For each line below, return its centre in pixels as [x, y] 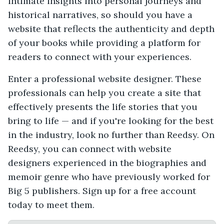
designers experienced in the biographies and [107, 162]
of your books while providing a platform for [104, 42]
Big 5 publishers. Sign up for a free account [102, 190]
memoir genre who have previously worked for [109, 176]
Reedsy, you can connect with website [90, 148]
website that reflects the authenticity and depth [111, 28]
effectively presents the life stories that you [103, 106]
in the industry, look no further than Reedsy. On [111, 134]
